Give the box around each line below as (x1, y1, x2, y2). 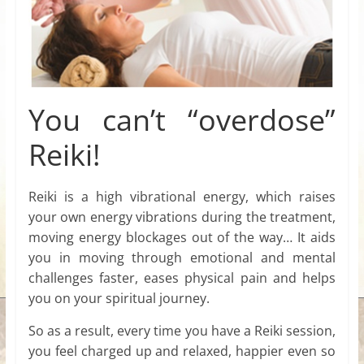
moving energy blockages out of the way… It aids (28, 228, 336, 247)
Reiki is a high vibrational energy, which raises (28, 188, 336, 206)
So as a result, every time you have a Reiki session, (28, 322, 336, 340)
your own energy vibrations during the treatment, (28, 208, 336, 227)
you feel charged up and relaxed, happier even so (28, 342, 336, 361)
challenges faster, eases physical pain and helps (28, 269, 336, 288)
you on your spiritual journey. (28, 289, 210, 308)
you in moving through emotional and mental (28, 249, 336, 267)
